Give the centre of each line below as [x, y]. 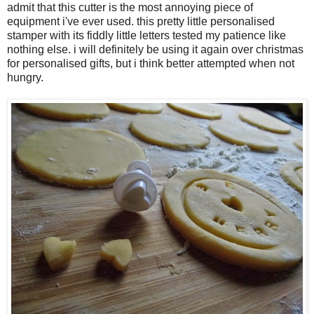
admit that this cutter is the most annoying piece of [130, 8]
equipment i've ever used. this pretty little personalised [141, 22]
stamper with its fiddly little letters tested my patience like [146, 36]
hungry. [25, 78]
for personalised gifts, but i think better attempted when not [151, 64]
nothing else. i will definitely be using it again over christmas [155, 50]
